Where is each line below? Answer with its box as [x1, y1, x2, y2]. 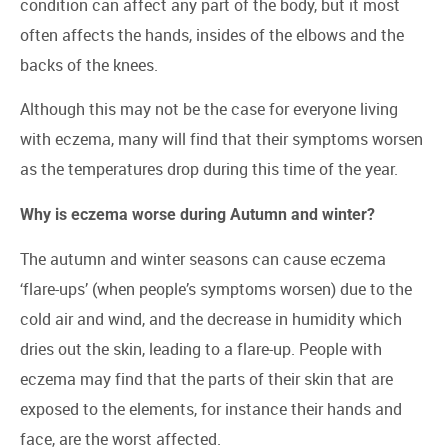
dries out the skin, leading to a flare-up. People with [20, 338, 382, 361]
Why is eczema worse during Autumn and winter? [20, 204, 375, 224]
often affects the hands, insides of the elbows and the [20, 24, 404, 46]
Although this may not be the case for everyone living [20, 98, 398, 121]
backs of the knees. [20, 54, 158, 76]
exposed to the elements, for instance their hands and [20, 398, 402, 421]
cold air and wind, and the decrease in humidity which [20, 308, 402, 331]
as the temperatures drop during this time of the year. [20, 158, 398, 181]
